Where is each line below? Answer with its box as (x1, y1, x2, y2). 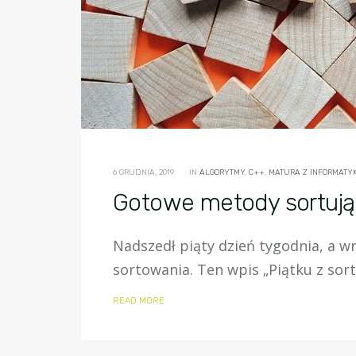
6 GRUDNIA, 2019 (113, 168, 174, 177)
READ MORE (113, 296, 164, 306)
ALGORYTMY (199, 168, 245, 177)
